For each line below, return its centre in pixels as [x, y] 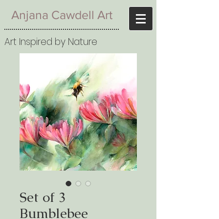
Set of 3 [43, 197]
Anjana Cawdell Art [62, 15]
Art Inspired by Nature [51, 42]
